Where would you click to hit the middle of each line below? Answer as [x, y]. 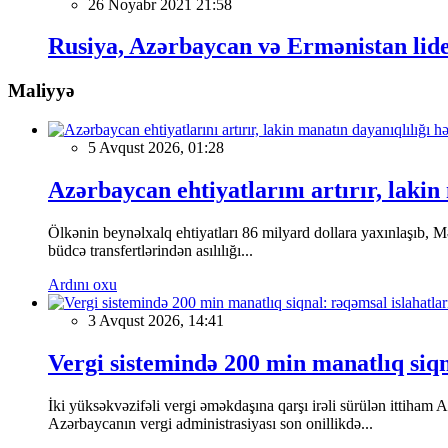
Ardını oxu [82, 284]
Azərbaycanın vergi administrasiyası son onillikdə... [210, 423]
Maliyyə [41, 91]
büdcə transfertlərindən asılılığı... [150, 250]
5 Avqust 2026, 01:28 [156, 148]
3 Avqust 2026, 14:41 [156, 320]
